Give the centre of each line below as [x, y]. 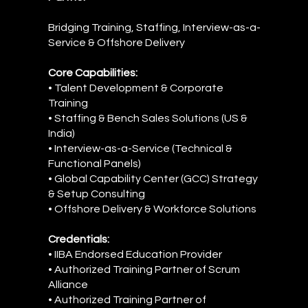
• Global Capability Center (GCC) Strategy [153, 178]
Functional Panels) [95, 163]
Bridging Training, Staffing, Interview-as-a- [154, 27]
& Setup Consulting [97, 194]
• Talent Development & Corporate [136, 88]
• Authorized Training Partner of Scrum [144, 269]
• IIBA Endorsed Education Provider [135, 254]
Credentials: [79, 239]
